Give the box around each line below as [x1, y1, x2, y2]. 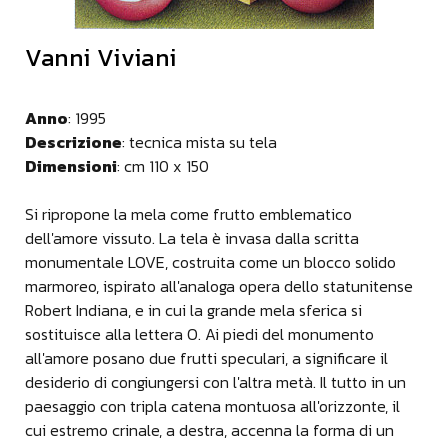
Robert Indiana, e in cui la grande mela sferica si [25, 298, 362, 323]
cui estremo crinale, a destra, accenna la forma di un [25, 418, 394, 443]
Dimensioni [25, 154, 117, 179]
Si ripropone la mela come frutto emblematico [25, 202, 352, 227]
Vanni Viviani [25, 39, 177, 77]
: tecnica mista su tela [122, 130, 277, 155]
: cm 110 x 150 [117, 154, 209, 179]
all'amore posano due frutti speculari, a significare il [25, 346, 388, 371]
